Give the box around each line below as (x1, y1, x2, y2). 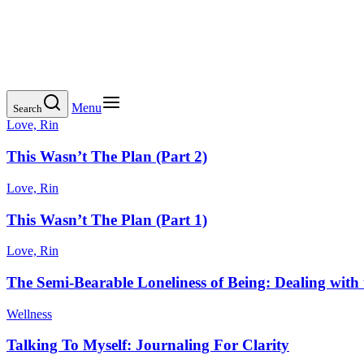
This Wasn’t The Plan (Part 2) (6, 148, 207, 166)
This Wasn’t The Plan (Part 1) (6, 210, 207, 228)
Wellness (6, 306, 52, 321)
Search (13, 102, 42, 115)
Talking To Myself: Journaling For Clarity (6, 336, 289, 354)
